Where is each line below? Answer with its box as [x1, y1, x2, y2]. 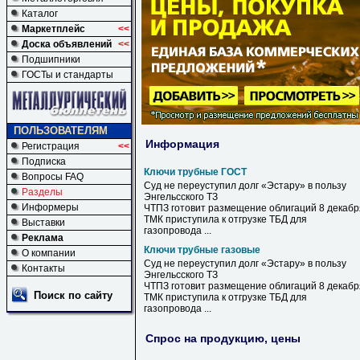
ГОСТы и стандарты [22, 69, 113, 80]
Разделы [22, 186, 63, 198]
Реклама [22, 232, 63, 243]
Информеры [22, 202, 79, 213]
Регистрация [22, 141, 80, 152]
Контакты [22, 263, 65, 274]
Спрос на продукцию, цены [145, 331, 301, 345]
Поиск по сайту [34, 289, 112, 301]
